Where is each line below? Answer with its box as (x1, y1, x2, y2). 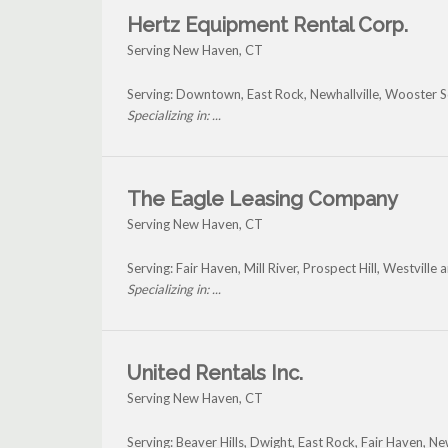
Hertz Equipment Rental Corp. (127, 13, 408, 38)
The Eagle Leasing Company (127, 187, 398, 212)
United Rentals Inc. (127, 361, 303, 386)
